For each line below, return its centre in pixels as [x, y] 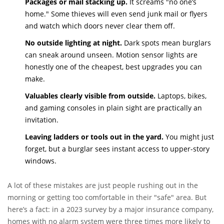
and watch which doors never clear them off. [100, 26]
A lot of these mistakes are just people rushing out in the [103, 185]
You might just [189, 137]
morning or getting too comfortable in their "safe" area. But [107, 197]
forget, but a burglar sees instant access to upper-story [117, 149]
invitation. [42, 120]
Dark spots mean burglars [166, 43]
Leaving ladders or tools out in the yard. [94, 137]
